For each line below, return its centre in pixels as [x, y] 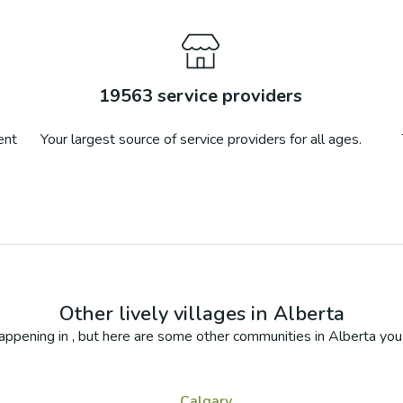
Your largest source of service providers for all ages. [201, 139]
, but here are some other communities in [200, 336]
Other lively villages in [166, 314]
